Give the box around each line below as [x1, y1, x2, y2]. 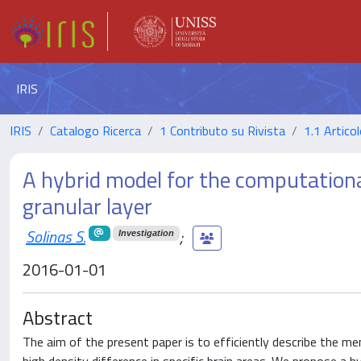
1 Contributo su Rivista [160, 121, 285, 140]
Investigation [118, 228, 174, 238]
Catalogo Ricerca [50, 121, 141, 140]
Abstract [23, 303, 93, 332]
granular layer [23, 189, 152, 223]
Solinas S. [26, 223, 85, 249]
